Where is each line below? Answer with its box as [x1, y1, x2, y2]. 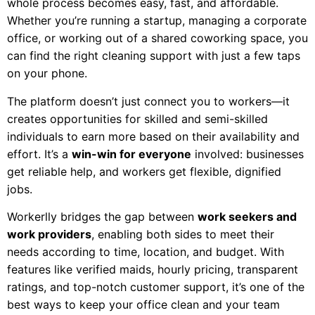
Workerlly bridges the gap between [7, 210, 198, 224]
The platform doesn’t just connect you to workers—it [7, 94, 290, 108]
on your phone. [7, 66, 87, 81]
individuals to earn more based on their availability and [7, 129, 300, 143]
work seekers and [198, 210, 297, 224]
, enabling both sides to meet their [91, 227, 274, 242]
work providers [7, 227, 91, 242]
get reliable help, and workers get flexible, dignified [7, 164, 281, 179]
